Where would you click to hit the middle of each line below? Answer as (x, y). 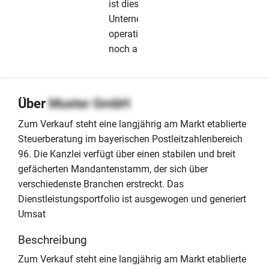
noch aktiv (131, 49)
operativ (126, 34)
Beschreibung (53, 240)
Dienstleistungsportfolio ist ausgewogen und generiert (132, 199)
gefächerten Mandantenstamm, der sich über (113, 169)
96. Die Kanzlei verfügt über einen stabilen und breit (127, 154)
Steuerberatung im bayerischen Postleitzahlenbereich (130, 139)
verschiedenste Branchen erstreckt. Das (101, 184)
